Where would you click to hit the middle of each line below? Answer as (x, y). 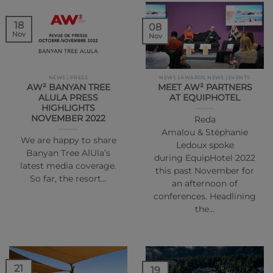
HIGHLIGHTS (68, 108)
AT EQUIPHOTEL (205, 97)
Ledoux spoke (205, 145)
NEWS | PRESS (68, 77)
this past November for (205, 170)
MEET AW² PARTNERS (205, 87)
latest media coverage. (68, 165)
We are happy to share (68, 140)
